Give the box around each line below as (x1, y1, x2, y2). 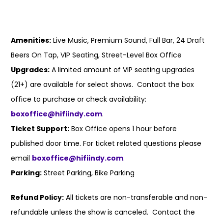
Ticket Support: (11, 124, 70, 134)
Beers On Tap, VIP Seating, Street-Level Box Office (11, 50, 182, 60)
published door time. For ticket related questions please (11, 138, 202, 148)
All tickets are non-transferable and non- (64, 192, 208, 202)
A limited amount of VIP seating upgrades (50, 65, 195, 75)
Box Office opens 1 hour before (69, 124, 177, 134)
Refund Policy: (11, 192, 64, 202)
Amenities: (11, 35, 52, 45)
